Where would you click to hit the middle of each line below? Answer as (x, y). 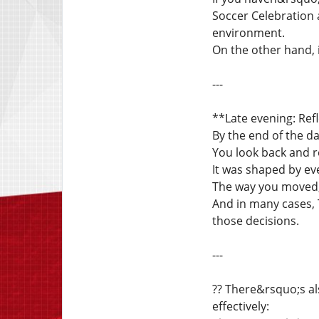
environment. (248, 33)
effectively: (240, 306)
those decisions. (255, 221)
